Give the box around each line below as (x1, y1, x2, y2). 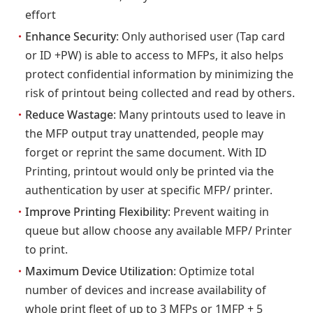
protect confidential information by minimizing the (25, 66, 293, 82)
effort (25, 7, 56, 22)
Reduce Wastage (25, 107, 113, 122)
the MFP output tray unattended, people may (25, 126, 263, 141)
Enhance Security (25, 29, 116, 44)
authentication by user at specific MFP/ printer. (25, 182, 272, 198)
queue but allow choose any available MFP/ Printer (25, 223, 292, 238)
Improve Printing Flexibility (25, 204, 168, 219)
